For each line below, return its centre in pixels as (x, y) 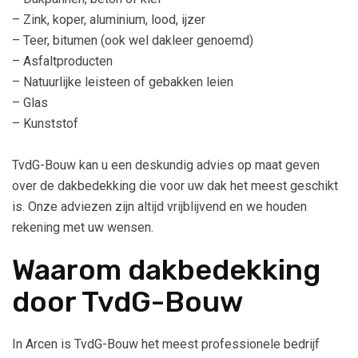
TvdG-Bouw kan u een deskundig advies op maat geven (166, 165)
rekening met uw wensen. (83, 227)
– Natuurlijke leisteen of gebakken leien (123, 82)
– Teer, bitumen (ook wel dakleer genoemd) (133, 40)
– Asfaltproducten (62, 61)
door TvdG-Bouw (128, 301)
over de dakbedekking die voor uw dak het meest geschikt (175, 185)
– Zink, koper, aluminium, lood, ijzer (109, 19)
